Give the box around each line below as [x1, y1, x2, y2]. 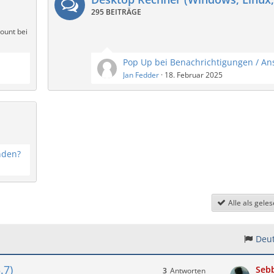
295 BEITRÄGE [91, 7, 141, 17]
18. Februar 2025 [165, 70, 223, 80]
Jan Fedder [123, 70, 159, 80]
